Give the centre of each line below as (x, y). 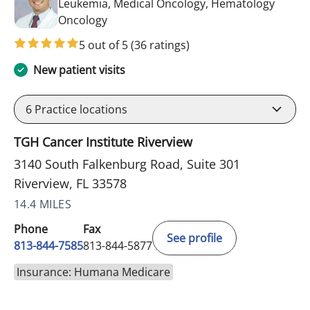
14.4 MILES (43, 204)
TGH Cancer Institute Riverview (103, 142)
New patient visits (79, 70)
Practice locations (80, 109)
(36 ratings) (160, 45)
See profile (194, 238)
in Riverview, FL (146, 19)
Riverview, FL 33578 (70, 183)
